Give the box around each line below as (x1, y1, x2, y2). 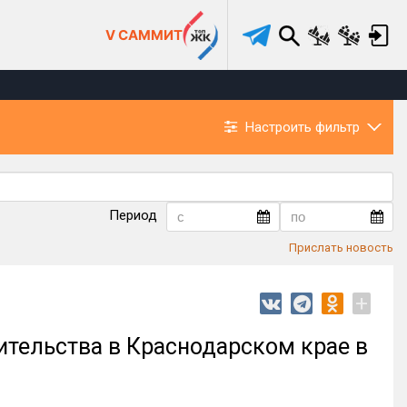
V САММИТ (105, 26, 183, 44)
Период (109, 207, 157, 224)
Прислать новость (289, 241, 393, 254)
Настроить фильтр (245, 118, 360, 135)
